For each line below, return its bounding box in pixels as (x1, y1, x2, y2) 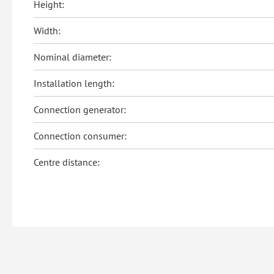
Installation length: (34, 77, 114, 90)
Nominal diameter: (34, 51, 111, 64)
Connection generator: (34, 103, 126, 116)
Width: (34, 24, 61, 37)
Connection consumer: (34, 130, 127, 143)
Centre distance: (34, 156, 100, 169)
